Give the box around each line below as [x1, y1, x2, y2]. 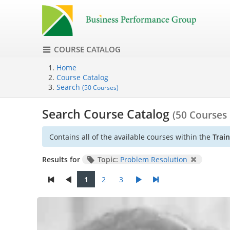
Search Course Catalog [42, 106, 172, 123]
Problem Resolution [120, 155, 187, 165]
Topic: [97, 155, 118, 165]
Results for [42, 155, 80, 165]
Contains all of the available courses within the [49, 131, 213, 142]
